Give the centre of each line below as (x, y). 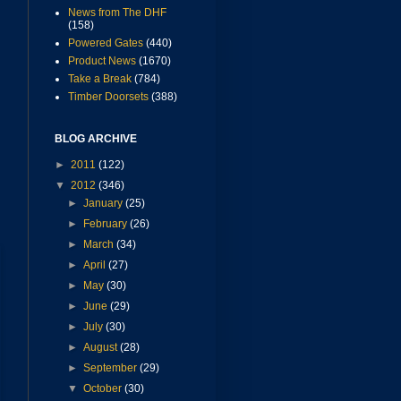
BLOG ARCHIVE (96, 139)
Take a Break (100, 79)
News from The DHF (117, 13)
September (112, 368)
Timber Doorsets (108, 97)
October (104, 389)
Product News (102, 61)
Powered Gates (106, 43)
